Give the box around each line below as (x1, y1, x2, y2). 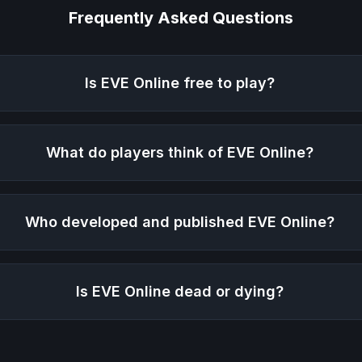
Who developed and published (24, 213, 248, 231)
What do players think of (45, 144, 227, 162)
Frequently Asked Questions (69, 8, 293, 28)
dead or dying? (170, 283, 284, 301)
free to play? (179, 74, 275, 92)
